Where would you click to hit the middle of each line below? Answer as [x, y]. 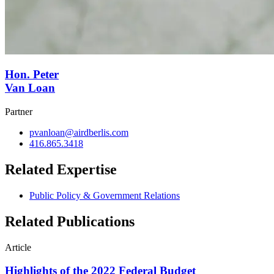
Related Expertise [61, 170]
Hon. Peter [32, 75]
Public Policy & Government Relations [105, 195]
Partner [19, 112]
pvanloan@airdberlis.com [79, 133]
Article [18, 247]
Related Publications [70, 221]
